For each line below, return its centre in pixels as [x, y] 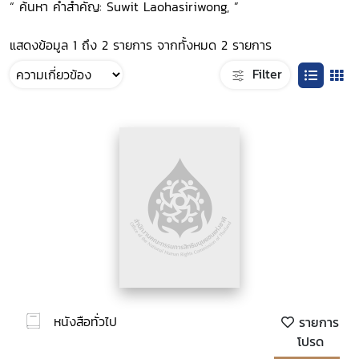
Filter [265, 73]
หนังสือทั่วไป [85, 321]
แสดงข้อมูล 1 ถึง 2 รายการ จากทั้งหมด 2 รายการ [141, 45]
